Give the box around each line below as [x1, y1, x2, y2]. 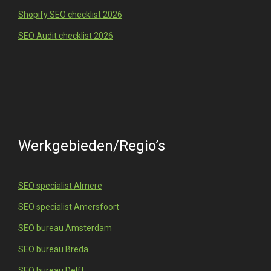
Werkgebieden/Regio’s [18, 137, 165, 155]
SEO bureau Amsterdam [18, 223, 112, 233]
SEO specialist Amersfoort [18, 202, 119, 212]
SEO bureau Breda [18, 244, 88, 255]
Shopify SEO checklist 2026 [18, 10, 122, 20]
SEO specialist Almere [18, 181, 102, 191]
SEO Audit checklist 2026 [18, 31, 113, 41]
